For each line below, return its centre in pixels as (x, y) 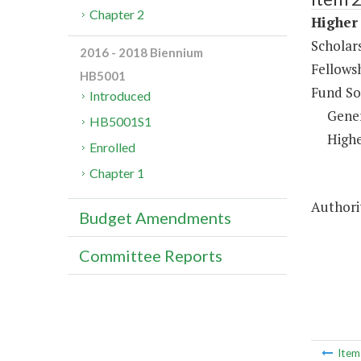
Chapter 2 (117, 15)
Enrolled (113, 147)
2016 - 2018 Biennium (141, 53)
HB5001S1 (121, 122)
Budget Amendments (155, 218)
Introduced (120, 96)
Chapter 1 (117, 173)
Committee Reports (151, 256)
